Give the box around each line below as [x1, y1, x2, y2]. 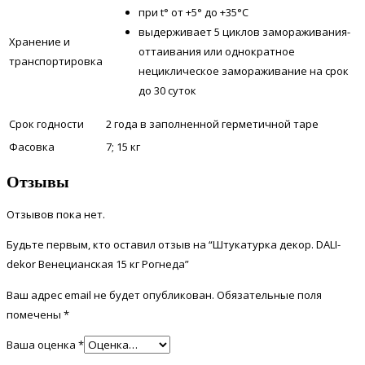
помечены [7, 307, 64, 323]
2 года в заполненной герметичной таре [106, 116, 319, 131]
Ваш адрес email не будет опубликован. [7, 288, 214, 303]
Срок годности [9, 116, 84, 131]
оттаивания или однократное [139, 43, 295, 59]
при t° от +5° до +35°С [139, 4, 248, 20]
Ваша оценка [7, 337, 78, 353]
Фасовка [9, 139, 55, 154]
